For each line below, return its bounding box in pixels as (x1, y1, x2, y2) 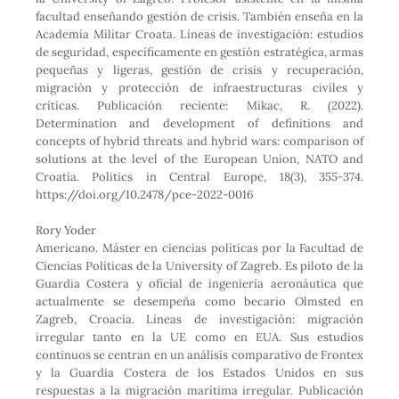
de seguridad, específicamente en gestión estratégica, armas (35, 45, 364, 61)
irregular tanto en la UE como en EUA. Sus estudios (35, 330, 364, 346)
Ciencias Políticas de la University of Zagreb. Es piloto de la (35, 258, 364, 274)
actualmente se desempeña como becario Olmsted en (35, 294, 364, 310)
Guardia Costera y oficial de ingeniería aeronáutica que (35, 276, 364, 292)
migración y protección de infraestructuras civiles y (35, 80, 364, 96)
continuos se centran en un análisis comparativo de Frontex (35, 347, 364, 363)
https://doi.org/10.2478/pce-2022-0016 (35, 187, 254, 203)
